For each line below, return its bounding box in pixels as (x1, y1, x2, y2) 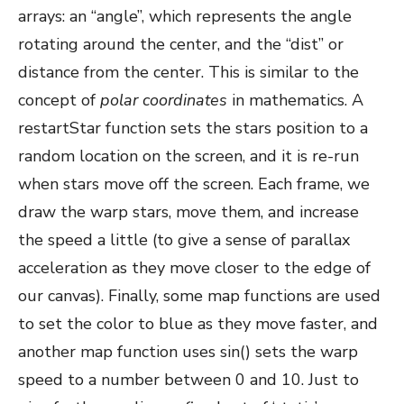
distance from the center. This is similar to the (18, 61, 359, 83)
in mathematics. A (227, 89, 363, 111)
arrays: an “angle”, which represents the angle (18, 5, 352, 27)
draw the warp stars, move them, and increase (18, 201, 359, 223)
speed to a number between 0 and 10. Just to (18, 369, 359, 390)
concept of (18, 89, 100, 111)
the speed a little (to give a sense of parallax (18, 229, 350, 251)
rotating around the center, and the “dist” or (18, 33, 344, 55)
